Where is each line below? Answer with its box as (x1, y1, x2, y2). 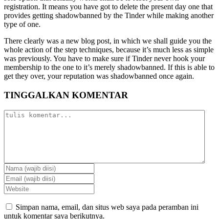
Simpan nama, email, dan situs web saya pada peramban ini (16, 202, 198, 211)
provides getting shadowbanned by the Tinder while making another (4, 11, 214, 20)
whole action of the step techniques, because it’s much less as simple (4, 45, 214, 54)
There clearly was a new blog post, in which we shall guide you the (4, 37, 212, 45)
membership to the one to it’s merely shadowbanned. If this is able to (4, 63, 215, 72)
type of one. (4, 20, 41, 29)
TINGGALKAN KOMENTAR (4, 89, 128, 100)
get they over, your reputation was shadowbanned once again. (4, 72, 194, 81)
